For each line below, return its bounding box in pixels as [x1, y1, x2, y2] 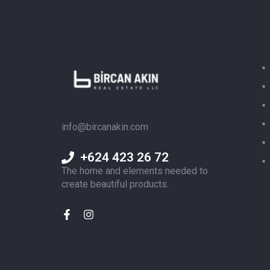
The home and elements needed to [61, 165, 208, 177]
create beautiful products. [61, 178, 169, 190]
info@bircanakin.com [61, 121, 148, 133]
